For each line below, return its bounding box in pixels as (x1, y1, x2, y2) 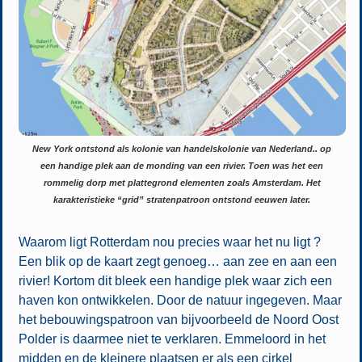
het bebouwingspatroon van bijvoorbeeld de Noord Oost (18, 312, 339, 326)
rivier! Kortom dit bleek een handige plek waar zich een (18, 273, 332, 288)
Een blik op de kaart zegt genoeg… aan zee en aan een (18, 254, 337, 268)
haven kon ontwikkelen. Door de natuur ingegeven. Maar (18, 293, 342, 307)
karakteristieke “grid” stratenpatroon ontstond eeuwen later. (53, 195, 311, 205)
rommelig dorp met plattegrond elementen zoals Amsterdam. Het (43, 178, 321, 188)
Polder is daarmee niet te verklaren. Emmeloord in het (18, 331, 326, 346)
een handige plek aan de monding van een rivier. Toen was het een (40, 161, 324, 171)
